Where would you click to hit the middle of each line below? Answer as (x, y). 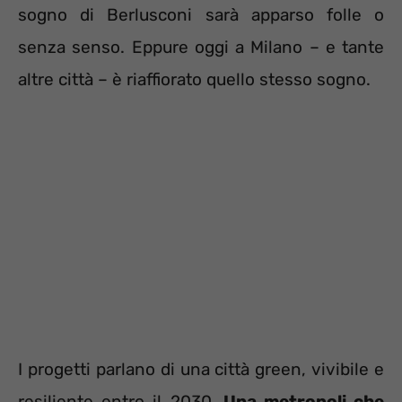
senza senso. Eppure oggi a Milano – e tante (201, 48)
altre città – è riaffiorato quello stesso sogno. (194, 80)
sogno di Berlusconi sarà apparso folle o (201, 15)
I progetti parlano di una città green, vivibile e (201, 369)
